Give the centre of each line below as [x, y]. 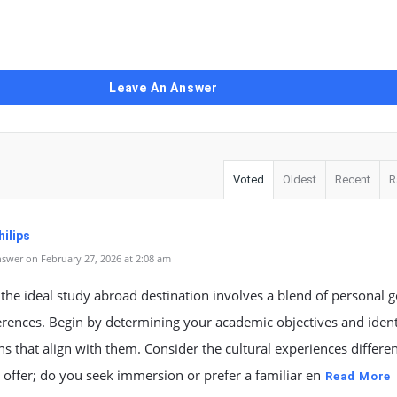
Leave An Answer [163, 88]
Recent [353, 179]
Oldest [300, 179]
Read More [358, 376]
